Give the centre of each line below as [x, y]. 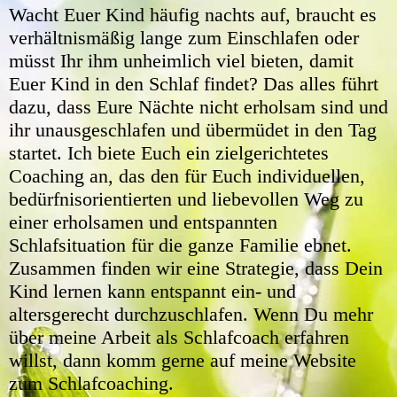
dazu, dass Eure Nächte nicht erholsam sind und [198, 106]
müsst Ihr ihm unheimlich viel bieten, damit [181, 60]
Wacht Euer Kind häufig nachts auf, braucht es [193, 14]
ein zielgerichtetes [255, 152]
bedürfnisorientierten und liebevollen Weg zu [186, 198]
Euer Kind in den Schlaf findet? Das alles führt [194, 83]
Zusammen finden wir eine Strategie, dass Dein [196, 268]
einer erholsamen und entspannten [143, 222]
